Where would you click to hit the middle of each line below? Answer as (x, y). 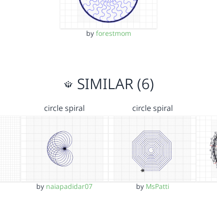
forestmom (113, 33)
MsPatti (157, 186)
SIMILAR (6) (113, 83)
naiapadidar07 (70, 186)
